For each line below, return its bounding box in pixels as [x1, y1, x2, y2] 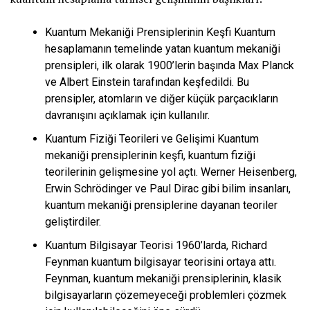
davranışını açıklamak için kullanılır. [45, 108, 210, 122]
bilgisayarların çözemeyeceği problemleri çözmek [45, 288, 286, 302]
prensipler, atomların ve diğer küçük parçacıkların [45, 91, 278, 105]
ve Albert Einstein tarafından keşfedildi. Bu [45, 75, 249, 89]
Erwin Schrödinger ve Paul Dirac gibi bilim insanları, [45, 181, 291, 195]
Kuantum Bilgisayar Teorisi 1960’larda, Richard [45, 238, 267, 252]
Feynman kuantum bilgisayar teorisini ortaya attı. [45, 255, 276, 268]
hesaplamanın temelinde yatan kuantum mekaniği [45, 42, 280, 55]
